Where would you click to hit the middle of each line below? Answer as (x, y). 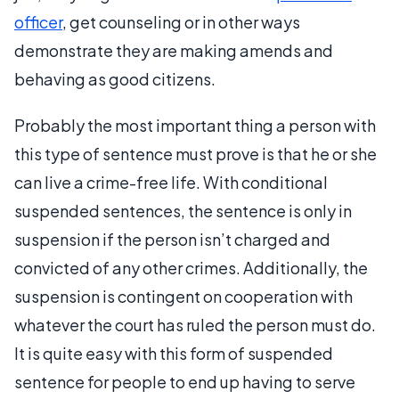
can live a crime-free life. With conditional (171, 182)
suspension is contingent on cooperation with (183, 296)
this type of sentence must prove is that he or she (195, 154)
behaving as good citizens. (115, 79)
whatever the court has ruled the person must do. (195, 325)
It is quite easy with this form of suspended (174, 353)
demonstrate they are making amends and (174, 50)
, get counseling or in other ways (181, 22)
